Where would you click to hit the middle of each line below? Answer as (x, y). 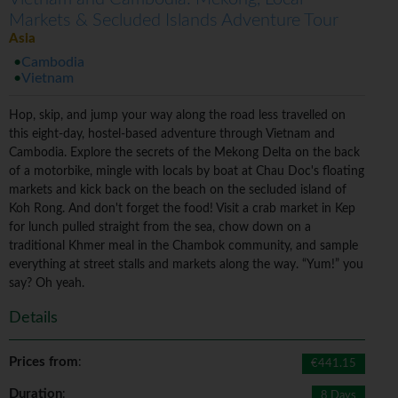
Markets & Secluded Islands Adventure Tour (174, 21)
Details (33, 318)
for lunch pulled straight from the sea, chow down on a (160, 228)
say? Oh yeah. (47, 284)
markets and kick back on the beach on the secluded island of (178, 191)
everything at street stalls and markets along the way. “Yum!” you (186, 265)
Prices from (44, 362)
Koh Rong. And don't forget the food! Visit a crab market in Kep (182, 209)
